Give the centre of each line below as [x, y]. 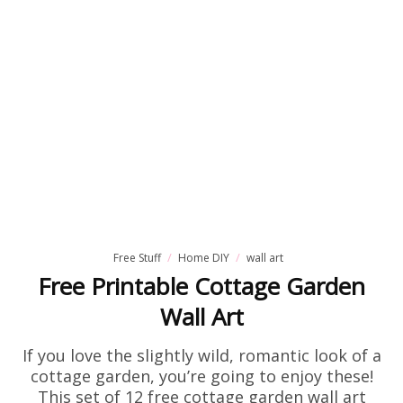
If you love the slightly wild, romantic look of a [201, 355]
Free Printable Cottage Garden [201, 286]
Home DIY [204, 258]
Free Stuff [137, 258]
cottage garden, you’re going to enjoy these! [201, 376]
